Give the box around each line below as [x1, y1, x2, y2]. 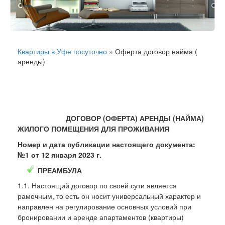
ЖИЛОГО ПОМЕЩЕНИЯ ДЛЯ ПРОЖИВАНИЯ [18, 123, 169, 134]
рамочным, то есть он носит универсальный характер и [18, 190, 201, 201]
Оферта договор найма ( [115, 46, 197, 56]
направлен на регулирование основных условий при [18, 201, 191, 211]
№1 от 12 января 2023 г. [18, 149, 101, 160]
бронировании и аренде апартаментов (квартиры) [18, 211, 184, 222]
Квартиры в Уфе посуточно [18, 46, 107, 56]
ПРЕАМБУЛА [38, 165, 82, 175]
